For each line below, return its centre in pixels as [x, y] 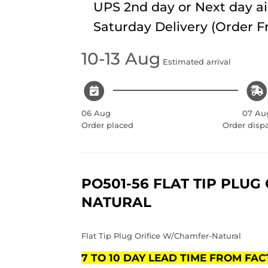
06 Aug [96, 113]
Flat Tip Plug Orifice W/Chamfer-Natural [162, 236]
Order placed [107, 125]
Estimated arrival [196, 61]
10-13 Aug [121, 58]
